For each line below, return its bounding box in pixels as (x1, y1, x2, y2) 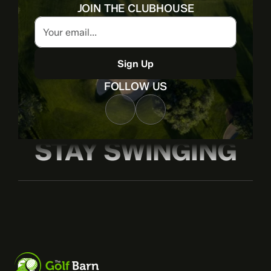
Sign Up (117, 57, 154, 70)
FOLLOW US (103, 80, 168, 93)
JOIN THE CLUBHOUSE (77, 2, 194, 15)
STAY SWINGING (34, 135, 237, 167)
